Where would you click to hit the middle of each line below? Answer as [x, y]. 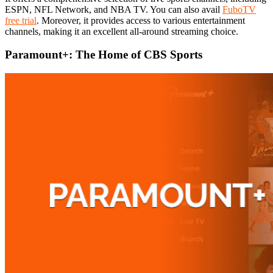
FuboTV [239, 9]
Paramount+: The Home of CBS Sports [104, 55]
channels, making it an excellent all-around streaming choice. [122, 31]
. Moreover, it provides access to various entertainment [141, 20]
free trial [21, 20]
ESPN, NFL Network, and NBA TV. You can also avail [114, 9]
